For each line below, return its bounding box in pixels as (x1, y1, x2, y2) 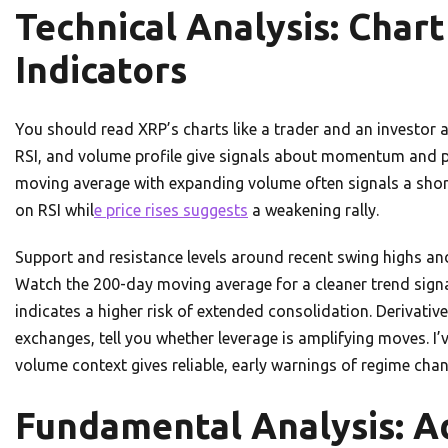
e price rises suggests (94, 201, 248, 220)
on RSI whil (15, 201, 94, 220)
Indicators (15, 49, 187, 91)
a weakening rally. (248, 201, 379, 220)
